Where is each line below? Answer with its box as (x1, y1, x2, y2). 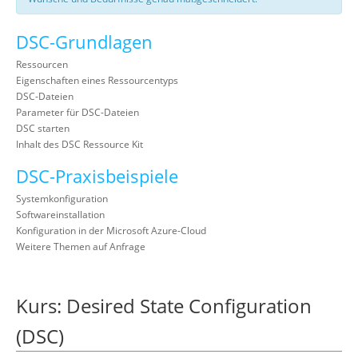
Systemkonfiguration (16, 192, 108, 205)
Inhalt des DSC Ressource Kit (16, 137, 143, 151)
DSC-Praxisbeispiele (16, 164, 178, 189)
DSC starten (16, 121, 70, 135)
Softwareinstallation (16, 208, 105, 221)
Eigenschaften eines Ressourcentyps (16, 74, 178, 87)
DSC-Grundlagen (16, 30, 153, 54)
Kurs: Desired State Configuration (16, 292, 312, 319)
